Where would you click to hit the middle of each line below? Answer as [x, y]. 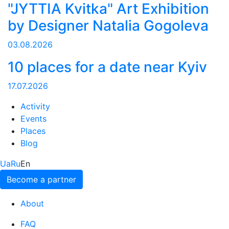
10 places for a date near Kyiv [107, 67]
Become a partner [41, 180]
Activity [35, 107]
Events [33, 119]
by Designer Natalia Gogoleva [108, 26]
